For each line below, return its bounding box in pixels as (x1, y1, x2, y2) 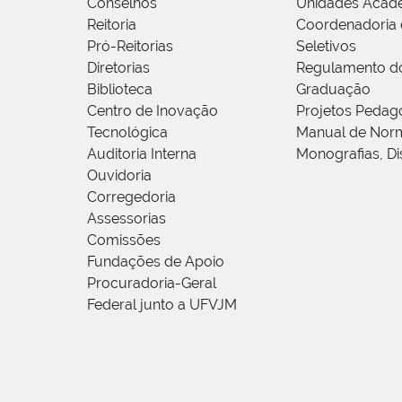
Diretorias (87, 59, 150, 77)
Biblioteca (87, 81, 153, 99)
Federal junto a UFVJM (87, 296, 237, 314)
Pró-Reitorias (87, 38, 173, 56)
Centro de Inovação (87, 102, 218, 120)
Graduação (296, 81, 371, 99)
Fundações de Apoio (87, 253, 224, 271)
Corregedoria (87, 188, 176, 206)
